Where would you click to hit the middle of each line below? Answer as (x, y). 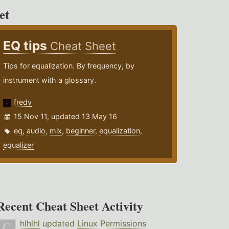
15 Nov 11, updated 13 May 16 (66, 116)
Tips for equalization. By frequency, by (69, 66)
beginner (81, 131)
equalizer (19, 145)
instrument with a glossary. (50, 80)
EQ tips (27, 45)
